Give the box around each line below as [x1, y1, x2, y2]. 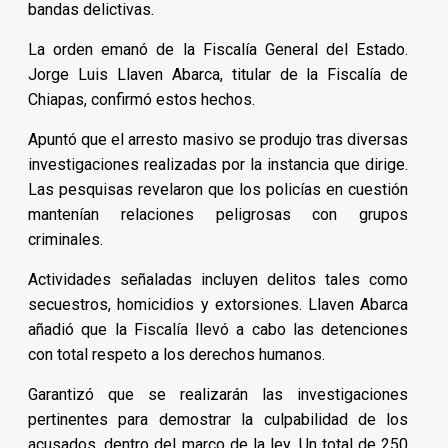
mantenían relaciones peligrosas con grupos [28, 205, 409, 225]
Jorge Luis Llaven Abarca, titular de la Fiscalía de [28, 65, 409, 85]
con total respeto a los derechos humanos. [28, 345, 325, 365]
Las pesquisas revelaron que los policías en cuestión [28, 180, 409, 200]
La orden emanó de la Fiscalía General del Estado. [28, 40, 409, 60]
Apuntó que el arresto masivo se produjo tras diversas [28, 130, 409, 150]
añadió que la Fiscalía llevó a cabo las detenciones [28, 320, 409, 340]
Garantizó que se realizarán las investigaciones [28, 385, 409, 405]
